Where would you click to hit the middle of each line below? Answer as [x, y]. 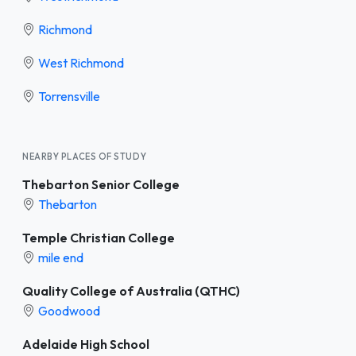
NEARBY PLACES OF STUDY [85, 156]
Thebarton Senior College [101, 184]
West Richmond [81, 62]
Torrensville [69, 96]
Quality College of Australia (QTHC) [131, 290]
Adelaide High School [86, 344]
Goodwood [69, 310]
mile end [61, 257]
